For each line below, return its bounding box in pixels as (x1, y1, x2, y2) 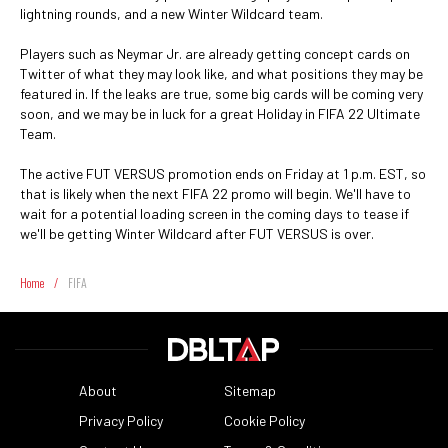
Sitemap (223, 382, 276, 399)
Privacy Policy (78, 412, 163, 429)
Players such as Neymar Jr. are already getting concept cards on (20, 45, 410, 62)
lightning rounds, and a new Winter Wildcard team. (20, 5, 323, 22)
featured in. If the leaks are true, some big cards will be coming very (20, 85, 423, 102)
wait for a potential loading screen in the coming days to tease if (20, 205, 409, 222)
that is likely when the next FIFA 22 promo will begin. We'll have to (20, 185, 411, 202)
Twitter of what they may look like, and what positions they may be (20, 65, 423, 82)
